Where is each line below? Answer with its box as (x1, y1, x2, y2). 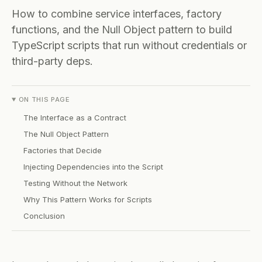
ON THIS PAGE (18, 95, 70, 104)
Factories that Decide (23, 146, 102, 155)
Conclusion (23, 211, 65, 220)
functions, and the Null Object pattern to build (12, 23, 232, 36)
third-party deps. (12, 55, 93, 67)
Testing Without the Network (23, 178, 127, 188)
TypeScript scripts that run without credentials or (12, 39, 247, 51)
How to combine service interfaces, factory (12, 8, 222, 20)
